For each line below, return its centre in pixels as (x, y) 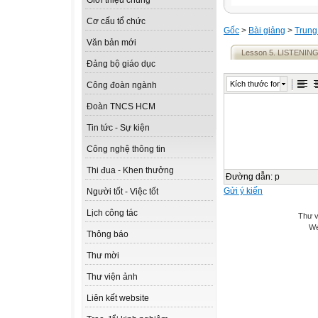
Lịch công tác (112, 213)
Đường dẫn (248, 177)
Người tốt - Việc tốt (122, 192)
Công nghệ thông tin (126, 149)
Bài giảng (267, 31)
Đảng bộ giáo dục (121, 64)
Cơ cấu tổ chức (116, 22)
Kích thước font (257, 84)
